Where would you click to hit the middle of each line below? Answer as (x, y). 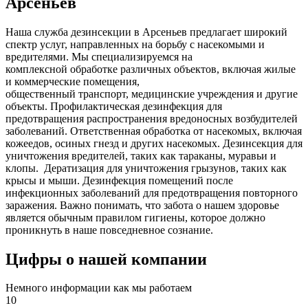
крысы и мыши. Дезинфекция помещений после (119, 180)
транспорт (102, 93)
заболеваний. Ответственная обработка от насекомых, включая (154, 131)
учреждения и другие (246, 93)
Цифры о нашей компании (106, 259)
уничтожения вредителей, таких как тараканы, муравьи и (141, 155)
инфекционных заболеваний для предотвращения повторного (152, 192)
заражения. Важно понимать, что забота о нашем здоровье (142, 205)
